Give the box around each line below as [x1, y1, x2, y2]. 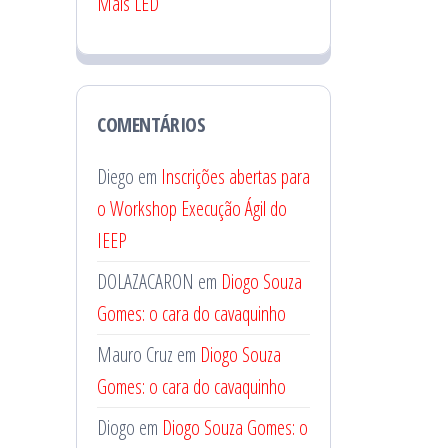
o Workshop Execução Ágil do [97, 195, 287, 223]
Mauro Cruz [97, 341, 173, 369]
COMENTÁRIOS [97, 111, 206, 139]
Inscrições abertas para [161, 163, 310, 191]
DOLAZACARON [97, 268, 194, 296]
